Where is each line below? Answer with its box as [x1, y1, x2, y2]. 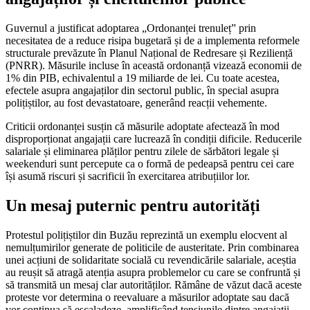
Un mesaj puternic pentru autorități [6, 197, 260, 215]
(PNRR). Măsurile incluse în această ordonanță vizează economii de [6, 60, 302, 72]
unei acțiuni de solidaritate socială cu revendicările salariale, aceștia [6, 254, 296, 266]
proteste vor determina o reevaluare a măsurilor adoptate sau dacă [6, 291, 289, 304]
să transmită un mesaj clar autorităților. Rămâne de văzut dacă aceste [6, 279, 302, 291]
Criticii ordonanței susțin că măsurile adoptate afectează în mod [6, 120, 280, 133]
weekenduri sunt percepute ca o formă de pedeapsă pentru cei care [6, 158, 294, 170]
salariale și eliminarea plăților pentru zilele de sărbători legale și [6, 145, 279, 158]
